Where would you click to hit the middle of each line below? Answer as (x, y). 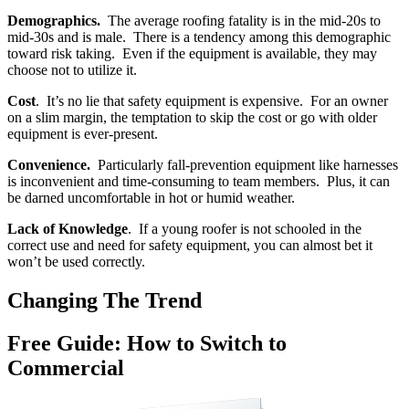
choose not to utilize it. (72, 69)
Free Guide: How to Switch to (147, 343)
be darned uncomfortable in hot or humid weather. (153, 197)
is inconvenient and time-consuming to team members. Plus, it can (199, 181)
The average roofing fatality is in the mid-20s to (241, 20)
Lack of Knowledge (68, 228)
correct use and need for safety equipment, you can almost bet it (190, 245)
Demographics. (54, 20)
